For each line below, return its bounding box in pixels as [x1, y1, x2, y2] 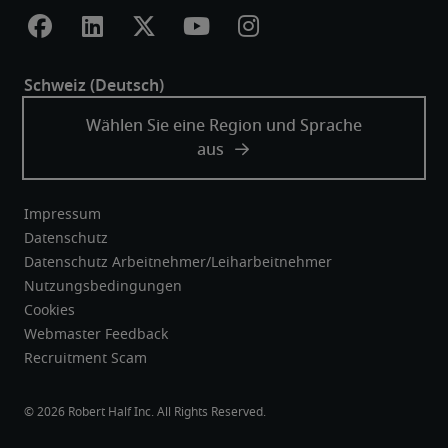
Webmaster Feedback [24, 328, 168, 343]
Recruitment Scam [24, 352, 147, 367]
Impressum [24, 208, 101, 223]
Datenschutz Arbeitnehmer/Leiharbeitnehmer [24, 256, 332, 271]
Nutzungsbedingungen [24, 280, 182, 295]
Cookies [24, 304, 75, 319]
